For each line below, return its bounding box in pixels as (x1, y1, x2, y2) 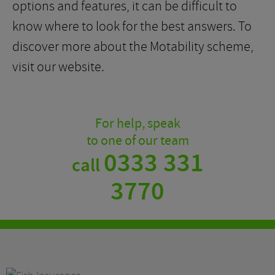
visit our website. (12, 58, 104, 76)
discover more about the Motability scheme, (12, 38, 254, 55)
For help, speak (95, 115, 180, 133)
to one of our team (86, 132, 189, 150)
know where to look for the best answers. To (12, 18, 252, 35)
